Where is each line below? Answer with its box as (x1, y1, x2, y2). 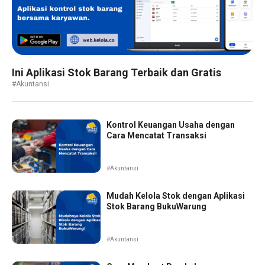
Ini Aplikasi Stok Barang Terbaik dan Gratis (12, 66, 221, 79)
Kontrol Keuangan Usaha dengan (106, 120, 235, 130)
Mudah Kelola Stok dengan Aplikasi (106, 190, 245, 201)
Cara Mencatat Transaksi (106, 131, 206, 141)
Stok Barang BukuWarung (106, 201, 206, 211)
